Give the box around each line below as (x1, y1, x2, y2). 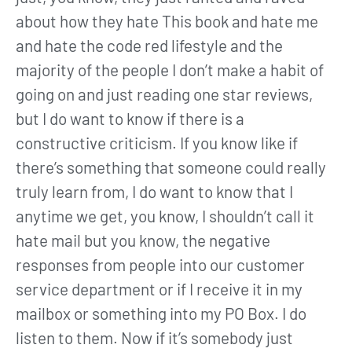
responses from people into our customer (16, 255, 305, 275)
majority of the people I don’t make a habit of (16, 60, 324, 80)
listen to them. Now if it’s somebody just (16, 328, 293, 348)
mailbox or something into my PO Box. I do (16, 303, 306, 324)
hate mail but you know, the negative (16, 230, 270, 251)
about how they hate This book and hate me (16, 11, 318, 31)
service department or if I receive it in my (16, 279, 302, 299)
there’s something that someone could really (16, 157, 326, 178)
